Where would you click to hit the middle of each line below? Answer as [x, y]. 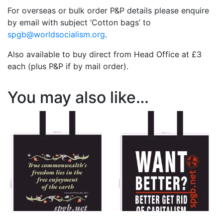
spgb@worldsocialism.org [56, 35]
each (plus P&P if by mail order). [68, 66]
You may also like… [78, 98]
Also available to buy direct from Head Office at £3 [105, 55]
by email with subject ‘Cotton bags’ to [79, 23]
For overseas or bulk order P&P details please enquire [108, 11]
